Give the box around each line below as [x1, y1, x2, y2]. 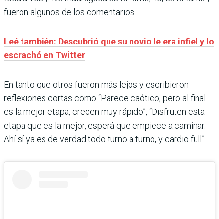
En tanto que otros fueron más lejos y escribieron [4, 79, 189, 89]
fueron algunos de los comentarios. [4, 7, 136, 17]
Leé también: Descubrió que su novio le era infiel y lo [4, 36, 214, 46]
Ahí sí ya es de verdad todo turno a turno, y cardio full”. [4, 134, 206, 144]
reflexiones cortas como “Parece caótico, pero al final [4, 93, 206, 103]
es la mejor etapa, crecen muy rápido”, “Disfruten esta [4, 107, 205, 117]
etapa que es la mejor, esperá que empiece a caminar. [4, 120, 206, 131]
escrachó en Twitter [4, 50, 85, 60]
